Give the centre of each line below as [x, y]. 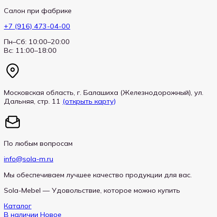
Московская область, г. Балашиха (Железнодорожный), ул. [104, 93]
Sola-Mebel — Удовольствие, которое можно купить [92, 191]
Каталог [18, 206]
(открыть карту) [89, 101]
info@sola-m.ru [29, 159]
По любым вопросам [38, 143]
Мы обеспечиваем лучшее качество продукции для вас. [98, 175]
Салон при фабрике [38, 10]
